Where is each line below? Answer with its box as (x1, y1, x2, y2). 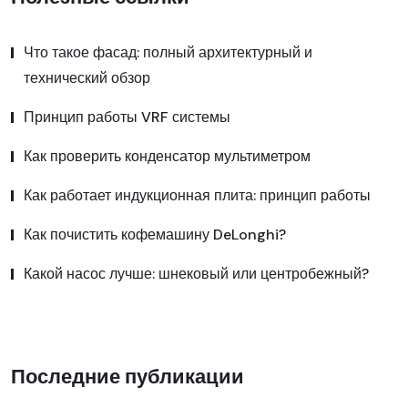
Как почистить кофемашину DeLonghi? (24, 225, 286, 245)
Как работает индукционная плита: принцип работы (24, 186, 371, 206)
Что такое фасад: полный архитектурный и (24, 43, 312, 63)
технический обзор (24, 68, 150, 88)
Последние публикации (11, 362, 244, 388)
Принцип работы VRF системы (24, 107, 230, 127)
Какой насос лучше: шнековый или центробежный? (24, 264, 369, 284)
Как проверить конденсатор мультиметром (24, 147, 311, 167)
